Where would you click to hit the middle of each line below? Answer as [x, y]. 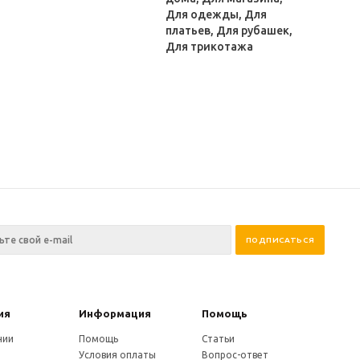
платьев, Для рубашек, [229, 31]
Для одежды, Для [217, 14]
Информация [115, 313]
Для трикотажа [210, 47]
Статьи [218, 339]
